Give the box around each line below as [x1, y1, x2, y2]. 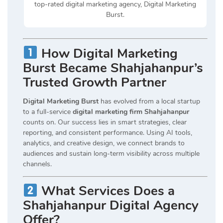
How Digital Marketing [41, 44, 178, 62]
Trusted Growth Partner [23, 73, 166, 91]
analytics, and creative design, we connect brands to [23, 138, 185, 148]
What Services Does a [41, 182, 175, 200]
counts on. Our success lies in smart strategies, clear [23, 117, 187, 127]
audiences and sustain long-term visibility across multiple [23, 148, 200, 158]
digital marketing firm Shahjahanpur [73, 107, 189, 116]
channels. [23, 159, 52, 169]
